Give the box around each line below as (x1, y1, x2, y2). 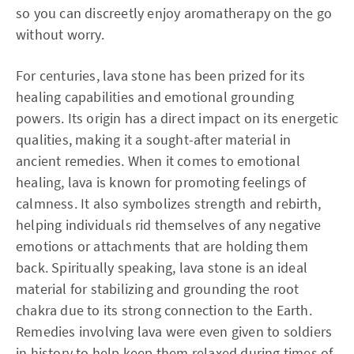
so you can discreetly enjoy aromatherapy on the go (16, 3, 333, 22)
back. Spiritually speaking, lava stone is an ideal (16, 258, 308, 277)
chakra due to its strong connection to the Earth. (16, 300, 312, 319)
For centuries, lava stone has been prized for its (16, 66, 305, 85)
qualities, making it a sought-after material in (16, 130, 292, 149)
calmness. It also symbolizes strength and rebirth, (16, 194, 322, 213)
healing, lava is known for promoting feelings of (16, 172, 307, 191)
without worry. (16, 24, 104, 43)
